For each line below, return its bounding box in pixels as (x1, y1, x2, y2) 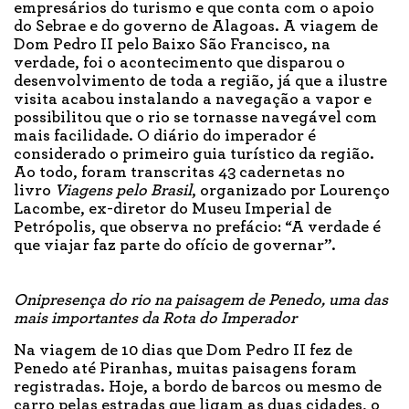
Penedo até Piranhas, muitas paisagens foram (14, 361, 357, 378)
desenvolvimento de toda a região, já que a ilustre (14, 73, 387, 90)
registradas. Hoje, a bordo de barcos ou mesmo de (14, 379, 382, 396)
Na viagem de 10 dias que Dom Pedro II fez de (14, 342, 352, 360)
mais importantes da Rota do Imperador (14, 310, 297, 328)
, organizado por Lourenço (192, 183, 390, 200)
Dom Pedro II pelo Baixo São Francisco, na (14, 37, 330, 54)
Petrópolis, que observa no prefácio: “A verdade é (14, 219, 381, 236)
